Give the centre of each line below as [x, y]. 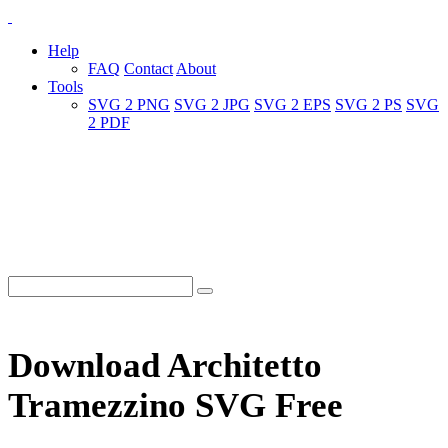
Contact [148, 68]
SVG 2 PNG [129, 104]
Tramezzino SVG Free [175, 406]
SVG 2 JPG [212, 104]
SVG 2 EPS [292, 104]
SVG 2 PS [368, 104]
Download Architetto [165, 366]
